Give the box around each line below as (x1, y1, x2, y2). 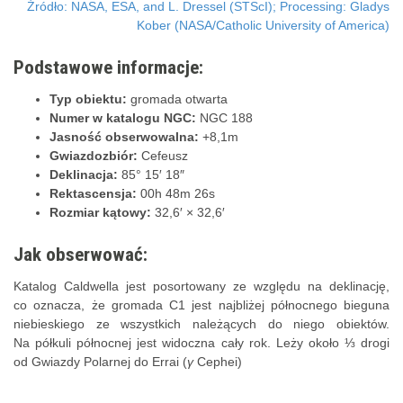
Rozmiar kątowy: (49, 204, 155, 219)
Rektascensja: (49, 185, 140, 201)
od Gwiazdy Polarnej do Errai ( (13, 354, 187, 369)
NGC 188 (200, 110, 253, 125)
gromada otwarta (127, 91, 228, 106)
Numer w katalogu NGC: (49, 110, 200, 125)
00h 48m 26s (140, 185, 215, 201)
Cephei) (193, 354, 242, 369)
